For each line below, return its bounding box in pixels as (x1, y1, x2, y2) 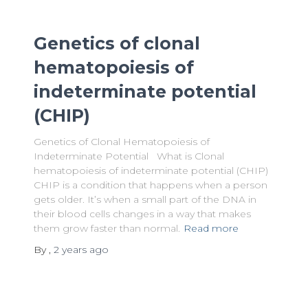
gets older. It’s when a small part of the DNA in (33, 193, 256, 206)
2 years (53, 243, 87, 256)
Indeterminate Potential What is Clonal (33, 150, 224, 162)
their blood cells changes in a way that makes (33, 208, 251, 220)
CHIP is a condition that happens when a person (33, 179, 267, 191)
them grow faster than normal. (33, 222, 180, 234)
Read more (183, 222, 239, 234)
